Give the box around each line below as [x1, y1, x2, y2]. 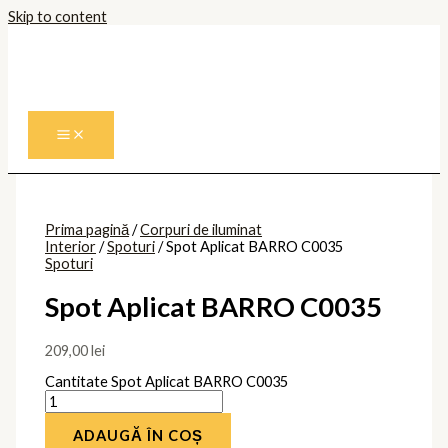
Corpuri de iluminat [140, 220, 263, 238]
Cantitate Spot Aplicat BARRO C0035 [45, 373, 289, 391]
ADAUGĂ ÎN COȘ [73, 427, 204, 445]
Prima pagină [45, 220, 130, 238]
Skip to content [8, 8, 107, 25]
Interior [45, 237, 97, 255]
